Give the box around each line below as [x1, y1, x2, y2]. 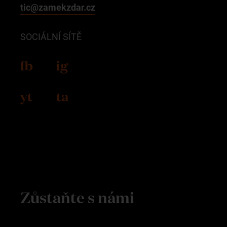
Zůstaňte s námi [20, 186, 134, 208]
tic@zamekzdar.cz [20, 2, 95, 13]
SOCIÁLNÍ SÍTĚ [20, 31, 82, 42]
